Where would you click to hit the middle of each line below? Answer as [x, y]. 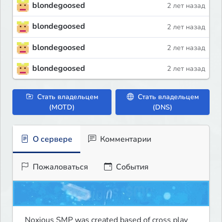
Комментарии [125, 139]
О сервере [52, 139]
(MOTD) [62, 107]
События [131, 167]
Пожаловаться [59, 167]
